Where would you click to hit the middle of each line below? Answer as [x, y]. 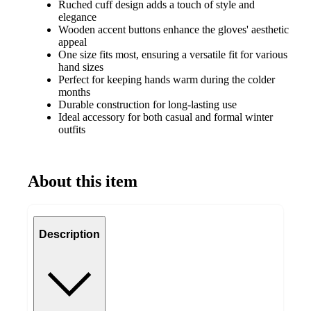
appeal [73, 42]
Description [69, 235]
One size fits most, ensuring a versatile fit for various [173, 54]
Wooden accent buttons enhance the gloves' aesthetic [174, 30]
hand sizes [81, 67]
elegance [77, 17]
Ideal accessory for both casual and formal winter [166, 117]
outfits [72, 129]
